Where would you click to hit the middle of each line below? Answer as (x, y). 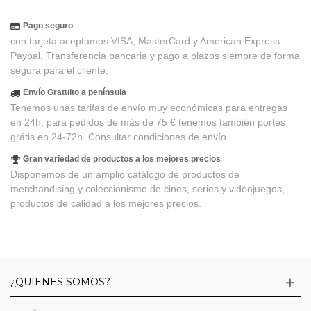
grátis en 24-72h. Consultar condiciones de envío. (120, 137)
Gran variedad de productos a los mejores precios (122, 159)
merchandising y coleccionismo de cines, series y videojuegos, (148, 189)
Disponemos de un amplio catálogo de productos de (125, 175)
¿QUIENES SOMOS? (60, 282)
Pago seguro (48, 26)
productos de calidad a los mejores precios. (106, 204)
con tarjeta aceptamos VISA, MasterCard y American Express (145, 41)
